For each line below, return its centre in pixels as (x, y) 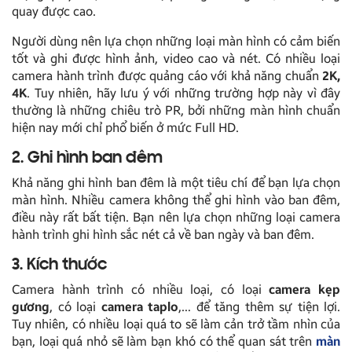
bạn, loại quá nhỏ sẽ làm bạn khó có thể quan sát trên (164, 342)
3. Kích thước (59, 266)
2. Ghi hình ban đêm (87, 159)
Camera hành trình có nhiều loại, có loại (141, 290)
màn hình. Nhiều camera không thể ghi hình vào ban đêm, (176, 200)
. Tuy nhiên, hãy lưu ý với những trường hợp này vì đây (183, 93)
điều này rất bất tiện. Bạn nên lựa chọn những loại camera (176, 218)
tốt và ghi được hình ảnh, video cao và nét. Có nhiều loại (176, 59)
